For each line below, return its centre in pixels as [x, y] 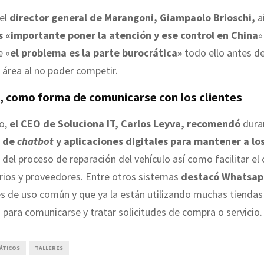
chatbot [35, 141]
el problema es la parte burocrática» [96, 52]
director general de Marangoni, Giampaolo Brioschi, [132, 17]
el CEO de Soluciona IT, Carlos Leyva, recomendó [125, 123]
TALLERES [49, 247]
